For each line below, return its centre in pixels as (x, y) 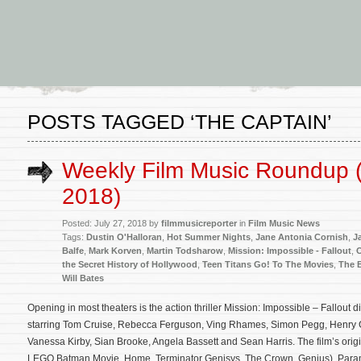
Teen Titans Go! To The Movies (268, 264)
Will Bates (83, 278)
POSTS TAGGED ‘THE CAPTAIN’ (180, 122)
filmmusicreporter (199, 223)
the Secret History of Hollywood (130, 264)
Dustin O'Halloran (124, 237)
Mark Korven (115, 251)
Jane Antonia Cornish (302, 237)
